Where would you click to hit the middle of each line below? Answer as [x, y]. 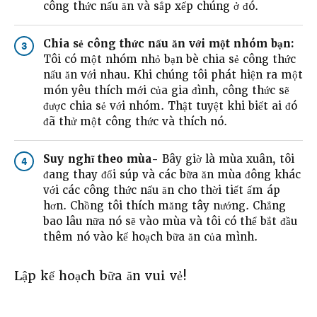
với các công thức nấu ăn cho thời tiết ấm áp [161, 191]
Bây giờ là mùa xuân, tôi [228, 160]
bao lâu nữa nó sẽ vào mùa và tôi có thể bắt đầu [170, 222]
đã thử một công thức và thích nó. [135, 122]
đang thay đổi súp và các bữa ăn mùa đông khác [172, 175]
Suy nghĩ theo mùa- [102, 160]
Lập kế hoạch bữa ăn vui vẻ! [100, 276]
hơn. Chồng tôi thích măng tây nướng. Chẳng [164, 206]
